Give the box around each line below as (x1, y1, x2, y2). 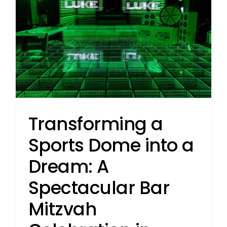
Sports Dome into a (28, 133, 194, 158)
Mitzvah (28, 197, 97, 222)
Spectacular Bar (28, 175, 170, 201)
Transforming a (28, 111, 163, 137)
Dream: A (28, 154, 109, 179)
